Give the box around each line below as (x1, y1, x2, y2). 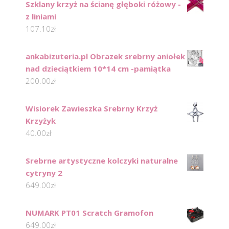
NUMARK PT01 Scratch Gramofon (26, 208, 153, 218)
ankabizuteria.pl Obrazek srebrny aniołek (26, 51, 185, 62)
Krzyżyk (26, 116, 56, 126)
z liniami (26, 11, 56, 22)
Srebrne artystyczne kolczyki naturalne (26, 155, 178, 166)
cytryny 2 (26, 168, 62, 178)
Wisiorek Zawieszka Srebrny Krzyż (26, 103, 157, 114)
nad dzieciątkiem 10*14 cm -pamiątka (26, 63, 171, 74)
